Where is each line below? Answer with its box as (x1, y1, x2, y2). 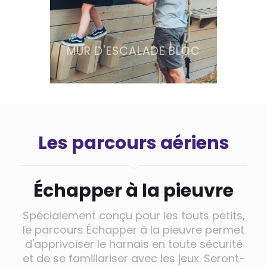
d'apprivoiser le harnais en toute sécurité (24, 237, 243, 252)
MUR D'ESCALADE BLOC (67, 43, 200, 60)
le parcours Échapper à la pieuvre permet (23, 222, 244, 238)
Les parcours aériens (38, 131, 229, 156)
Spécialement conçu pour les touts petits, (22, 208, 245, 223)
